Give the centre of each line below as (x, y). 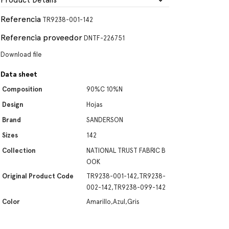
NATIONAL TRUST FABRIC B (126, 151)
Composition (22, 89)
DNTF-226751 (104, 38)
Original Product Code (38, 176)
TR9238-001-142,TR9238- (126, 176)
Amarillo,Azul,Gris (113, 202)
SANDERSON (105, 120)
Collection (19, 151)
